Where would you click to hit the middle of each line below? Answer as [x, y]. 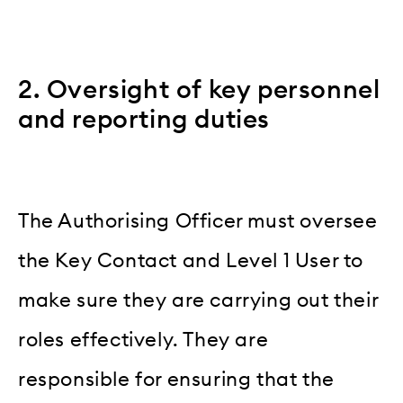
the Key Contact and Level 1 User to [191, 261]
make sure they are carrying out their [198, 301]
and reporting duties [144, 119]
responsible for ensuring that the [176, 380]
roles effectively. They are [143, 340]
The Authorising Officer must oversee [198, 222]
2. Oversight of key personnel [199, 90]
